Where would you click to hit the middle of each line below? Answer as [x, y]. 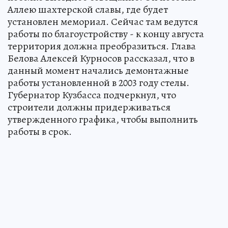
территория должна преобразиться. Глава [102, 46]
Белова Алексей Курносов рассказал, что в [101, 58]
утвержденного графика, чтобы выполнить [103, 119]
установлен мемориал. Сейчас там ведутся [103, 21]
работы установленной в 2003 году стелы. [98, 82]
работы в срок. [40, 131]
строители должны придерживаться [89, 107]
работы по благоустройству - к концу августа [106, 34]
